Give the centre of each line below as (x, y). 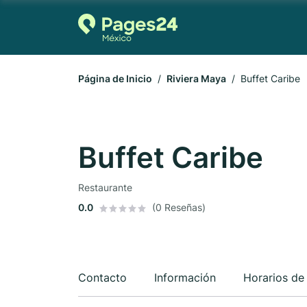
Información (185, 278)
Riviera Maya (196, 78)
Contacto (102, 278)
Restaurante (105, 187)
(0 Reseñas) (179, 207)
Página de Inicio (115, 78)
